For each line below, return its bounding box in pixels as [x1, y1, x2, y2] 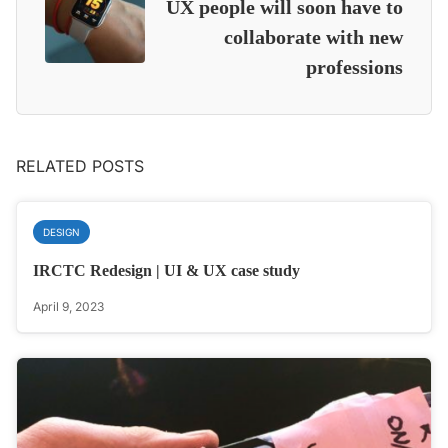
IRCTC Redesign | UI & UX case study [33, 262, 300, 280]
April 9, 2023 [33, 299, 104, 315]
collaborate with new [224, 26, 403, 49]
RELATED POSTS [16, 156, 144, 177]
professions [306, 56, 403, 79]
